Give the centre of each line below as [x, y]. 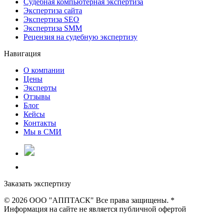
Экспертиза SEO [51, 19]
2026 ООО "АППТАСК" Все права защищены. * [93, 200]
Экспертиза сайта [53, 10]
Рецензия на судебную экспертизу [80, 37]
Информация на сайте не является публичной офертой [95, 209]
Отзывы [37, 96]
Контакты [40, 123]
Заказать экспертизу [37, 183]
